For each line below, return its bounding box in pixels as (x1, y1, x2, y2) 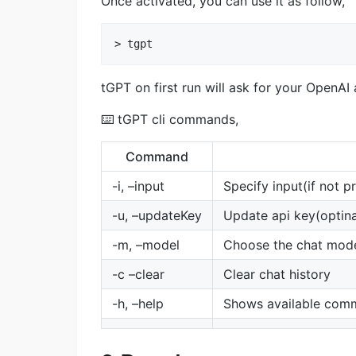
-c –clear (112, 265, 164, 282)
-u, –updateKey (112, 207, 202, 223)
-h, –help (112, 295, 164, 311)
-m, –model (112, 236, 180, 253)
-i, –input (112, 177, 164, 194)
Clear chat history (223, 265, 331, 282)
